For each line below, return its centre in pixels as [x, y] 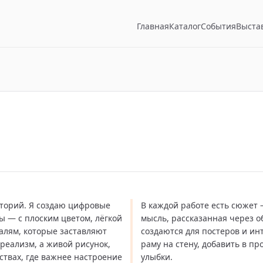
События [218, 26]
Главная [153, 26]
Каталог [185, 26]
